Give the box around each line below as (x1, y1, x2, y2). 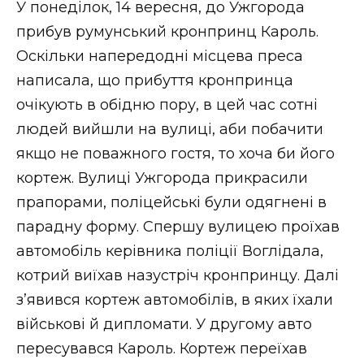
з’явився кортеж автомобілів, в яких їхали (16, 290, 333, 309)
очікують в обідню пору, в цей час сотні (16, 95, 318, 114)
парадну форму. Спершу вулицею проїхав (16, 217, 340, 236)
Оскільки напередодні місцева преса (16, 46, 303, 65)
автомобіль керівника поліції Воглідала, (16, 241, 323, 260)
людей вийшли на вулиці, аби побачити (16, 119, 323, 138)
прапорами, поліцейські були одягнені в (16, 193, 327, 211)
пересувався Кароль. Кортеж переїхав (16, 339, 307, 357)
